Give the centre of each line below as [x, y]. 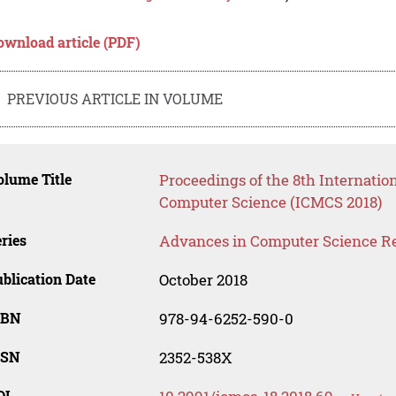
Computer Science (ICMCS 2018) [270, 202]
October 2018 [203, 280]
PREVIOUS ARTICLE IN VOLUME [115, 98]
